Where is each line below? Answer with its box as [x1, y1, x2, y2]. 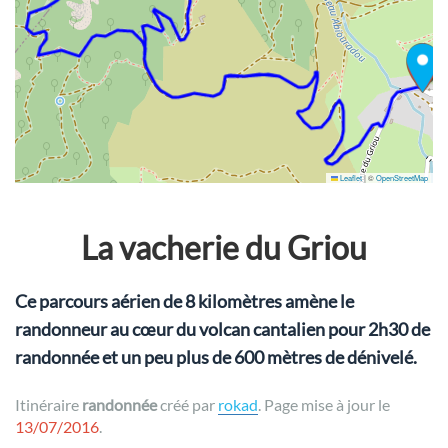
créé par [157, 395, 218, 414]
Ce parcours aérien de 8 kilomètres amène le [15, 290, 354, 312]
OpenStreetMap [376, 172, 428, 183]
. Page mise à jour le [258, 395, 390, 414]
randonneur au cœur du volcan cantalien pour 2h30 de [15, 318, 430, 340]
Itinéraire [15, 395, 82, 414]
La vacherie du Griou [81, 228, 367, 267]
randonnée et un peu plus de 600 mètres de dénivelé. [15, 346, 417, 368]
